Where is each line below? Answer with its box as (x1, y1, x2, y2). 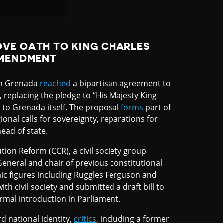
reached (39, 78, 71, 89)
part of (143, 102, 171, 113)
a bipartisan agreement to (71, 78, 171, 89)
